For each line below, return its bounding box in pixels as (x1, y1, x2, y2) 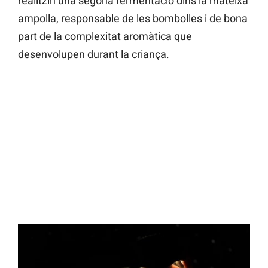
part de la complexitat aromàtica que (18, 30, 192, 43)
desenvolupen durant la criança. (18, 48, 169, 61)
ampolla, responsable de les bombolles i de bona (18, 12, 248, 25)
